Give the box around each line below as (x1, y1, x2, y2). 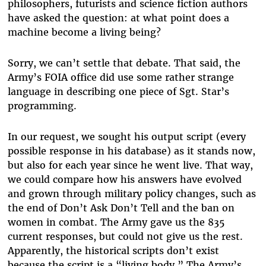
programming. (7, 99, 77, 112)
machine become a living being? (7, 26, 161, 38)
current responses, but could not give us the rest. (7, 230, 243, 242)
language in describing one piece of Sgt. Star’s (7, 85, 229, 97)
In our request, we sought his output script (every (7, 130, 246, 142)
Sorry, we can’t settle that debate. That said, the (7, 56, 240, 69)
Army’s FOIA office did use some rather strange (7, 71, 234, 83)
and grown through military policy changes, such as (7, 187, 256, 199)
